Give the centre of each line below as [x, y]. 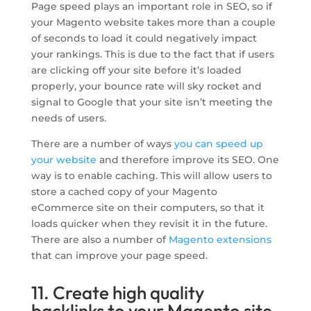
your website [64, 160]
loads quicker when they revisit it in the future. [149, 224]
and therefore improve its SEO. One [187, 160]
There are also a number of [100, 240]
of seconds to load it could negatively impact [144, 39]
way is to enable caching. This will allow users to [151, 176]
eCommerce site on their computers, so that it [148, 208]
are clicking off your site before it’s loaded [136, 70]
